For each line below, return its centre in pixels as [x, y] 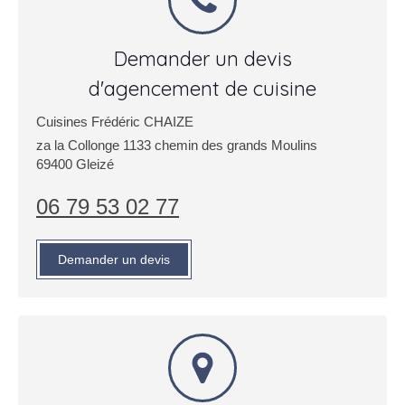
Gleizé [95, 164]
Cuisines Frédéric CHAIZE [115, 122]
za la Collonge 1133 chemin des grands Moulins [177, 145]
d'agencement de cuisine [202, 89]
